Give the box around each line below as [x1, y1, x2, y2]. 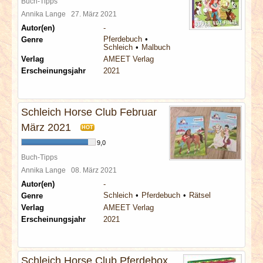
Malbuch [141, 43, 170, 52]
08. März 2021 [71, 166, 120, 174]
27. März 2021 [71, 10, 120, 18]
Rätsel [189, 191, 211, 200]
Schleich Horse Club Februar [21, 106, 157, 118]
